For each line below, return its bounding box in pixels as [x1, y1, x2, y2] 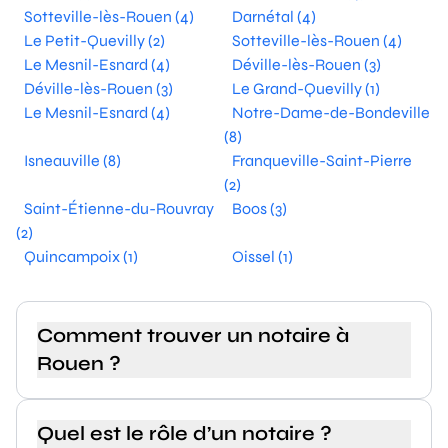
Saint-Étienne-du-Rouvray [24, 199, 214, 218]
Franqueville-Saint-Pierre [232, 151, 412, 170]
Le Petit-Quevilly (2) [24, 31, 165, 50]
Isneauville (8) [24, 151, 121, 170]
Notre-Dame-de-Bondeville [232, 103, 430, 122]
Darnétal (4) [232, 7, 316, 26]
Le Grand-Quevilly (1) [232, 79, 380, 98]
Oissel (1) [232, 247, 293, 266]
